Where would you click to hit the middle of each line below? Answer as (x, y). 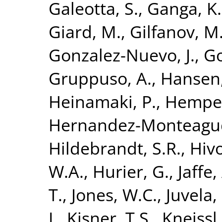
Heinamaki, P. (102, 101)
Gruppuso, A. (100, 78)
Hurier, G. (131, 171)
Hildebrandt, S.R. (115, 148)
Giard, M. (85, 31)
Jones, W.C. (114, 194)
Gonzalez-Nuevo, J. (122, 55)
